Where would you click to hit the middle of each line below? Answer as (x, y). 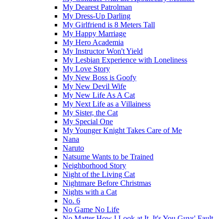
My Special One (88, 121)
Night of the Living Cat (99, 174)
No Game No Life (91, 209)
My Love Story (86, 69)
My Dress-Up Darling (97, 16)
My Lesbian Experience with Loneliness (125, 60)
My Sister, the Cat (90, 113)
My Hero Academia (93, 42)
